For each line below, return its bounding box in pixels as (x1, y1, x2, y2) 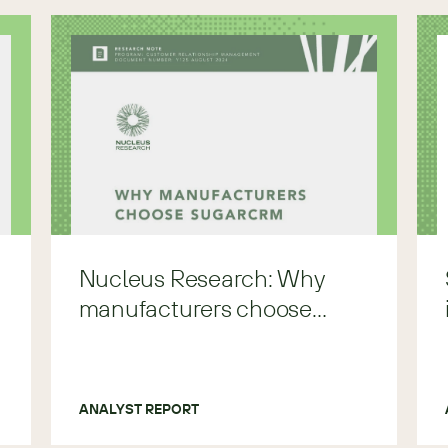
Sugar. (78, 323, 146, 353)
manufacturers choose (78, 293, 312, 323)
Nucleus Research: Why (78, 263, 325, 293)
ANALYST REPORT (78, 400, 199, 418)
